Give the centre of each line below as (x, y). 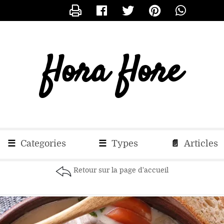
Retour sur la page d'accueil (121, 170)
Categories (42, 144)
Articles (200, 144)
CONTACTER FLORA (102, 22)
